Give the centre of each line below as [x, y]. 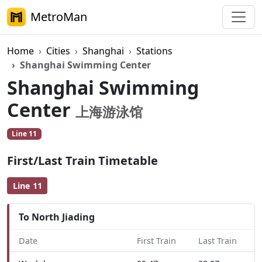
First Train [156, 241]
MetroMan [59, 17]
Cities [58, 51]
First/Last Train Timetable [82, 161]
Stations [154, 51]
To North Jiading [57, 217]
